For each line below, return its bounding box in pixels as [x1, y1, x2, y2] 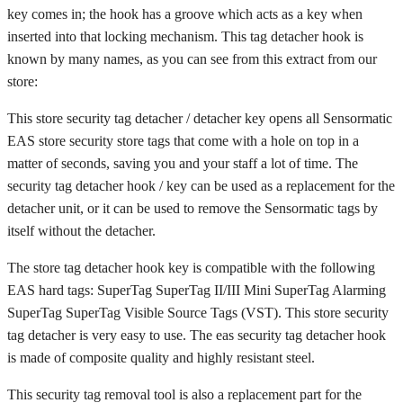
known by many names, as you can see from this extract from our [7, 50, 377, 67]
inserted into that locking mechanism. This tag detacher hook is [7, 28, 363, 44]
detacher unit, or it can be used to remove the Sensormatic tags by [7, 200, 378, 216]
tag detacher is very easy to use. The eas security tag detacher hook [7, 327, 386, 343]
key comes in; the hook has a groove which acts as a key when [7, 5, 363, 22]
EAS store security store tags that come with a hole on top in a [7, 132, 359, 148]
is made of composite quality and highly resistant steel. [7, 349, 315, 365]
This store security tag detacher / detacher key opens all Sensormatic [7, 110, 392, 126]
